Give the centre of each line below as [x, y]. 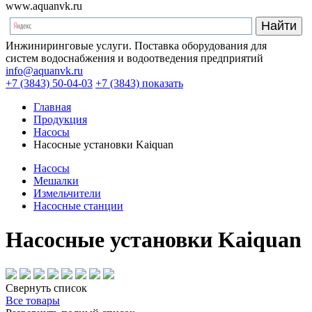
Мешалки [56, 181]
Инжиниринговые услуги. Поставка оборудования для [136, 46]
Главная [52, 107]
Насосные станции [78, 206]
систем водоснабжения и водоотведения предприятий [134, 58]
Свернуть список [46, 288]
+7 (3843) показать [139, 83]
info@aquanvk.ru [44, 71]
